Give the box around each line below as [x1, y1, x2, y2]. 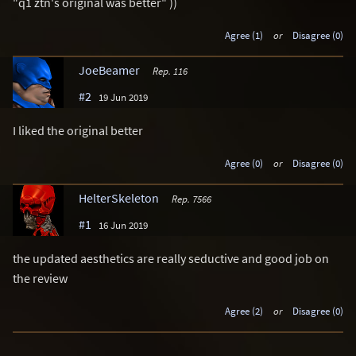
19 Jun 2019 [99, 91, 148, 104]
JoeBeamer [79, 62, 140, 79]
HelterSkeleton [79, 189, 159, 206]
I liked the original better [13, 122, 143, 139]
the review [13, 269, 68, 286]
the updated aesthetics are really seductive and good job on [13, 250, 329, 266]
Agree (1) [224, 29, 263, 42]
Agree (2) [224, 304, 263, 317]
